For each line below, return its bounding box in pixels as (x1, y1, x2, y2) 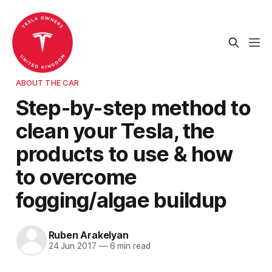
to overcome (15, 163, 137, 189)
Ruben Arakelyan (48, 229, 129, 242)
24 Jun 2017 (48, 241, 97, 251)
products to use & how (15, 140, 233, 166)
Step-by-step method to (15, 94, 251, 120)
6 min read (107, 241, 151, 251)
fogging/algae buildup (15, 186, 227, 212)
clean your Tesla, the (15, 117, 215, 143)
